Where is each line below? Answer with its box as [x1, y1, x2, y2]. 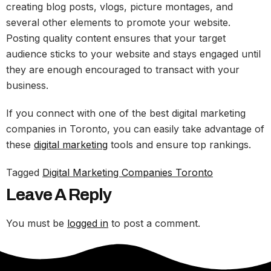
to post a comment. [108, 217, 200, 229]
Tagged [6, 166, 42, 178]
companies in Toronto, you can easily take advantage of [6, 122, 264, 135]
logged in [67, 217, 108, 229]
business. [6, 79, 48, 91]
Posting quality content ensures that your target [6, 31, 226, 44]
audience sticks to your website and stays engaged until [6, 47, 261, 60]
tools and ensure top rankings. [108, 138, 251, 151]
